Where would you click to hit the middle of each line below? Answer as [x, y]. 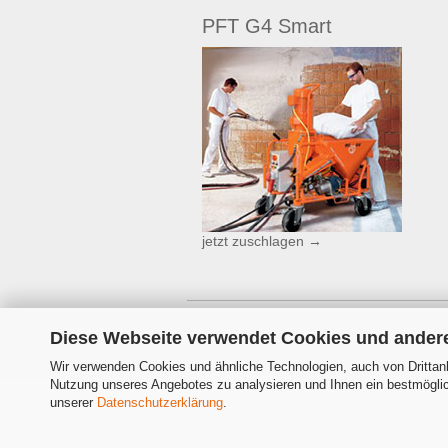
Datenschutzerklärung [160, 402]
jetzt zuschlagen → [262, 241]
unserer [73, 402]
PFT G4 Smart [267, 26]
